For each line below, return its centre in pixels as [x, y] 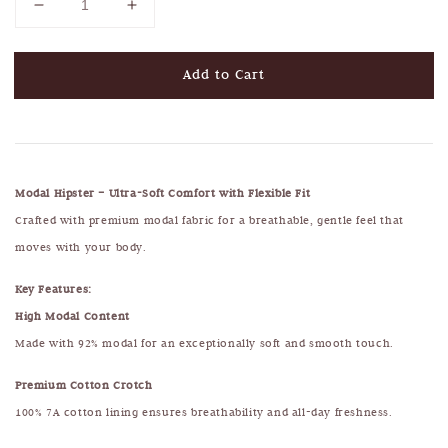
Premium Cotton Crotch [84, 384]
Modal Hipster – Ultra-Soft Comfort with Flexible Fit [163, 192]
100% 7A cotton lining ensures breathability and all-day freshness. [204, 411]
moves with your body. [81, 246]
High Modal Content [72, 315]
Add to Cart [224, 74]
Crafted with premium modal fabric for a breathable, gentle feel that [209, 219]
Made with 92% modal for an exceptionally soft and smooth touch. [204, 342]
